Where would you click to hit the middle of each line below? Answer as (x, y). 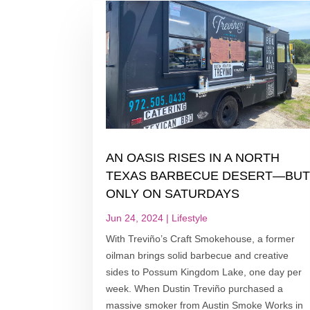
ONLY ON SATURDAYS (173, 194)
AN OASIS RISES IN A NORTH (193, 158)
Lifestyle (190, 218)
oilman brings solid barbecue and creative (198, 256)
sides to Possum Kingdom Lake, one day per (204, 272)
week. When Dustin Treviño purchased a (195, 289)
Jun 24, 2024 (135, 218)
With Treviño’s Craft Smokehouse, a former (201, 239)
